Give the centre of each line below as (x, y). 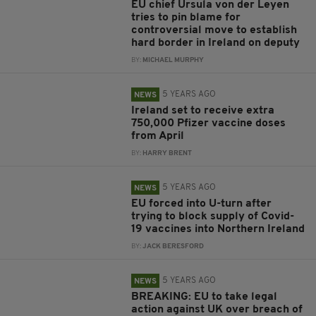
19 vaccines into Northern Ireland (218, 229)
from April (158, 136)
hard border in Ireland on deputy (216, 43)
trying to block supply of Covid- (213, 217)
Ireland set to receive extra (203, 111)
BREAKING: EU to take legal (205, 297)
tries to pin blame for (186, 18)
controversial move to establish (214, 30)
